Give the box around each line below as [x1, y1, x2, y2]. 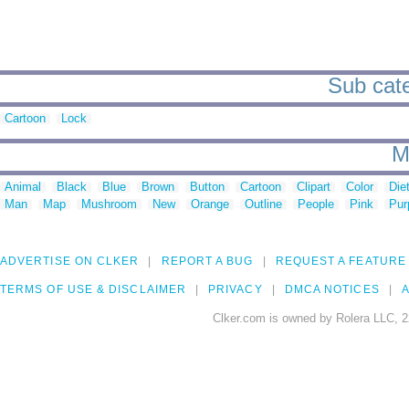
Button [190, 180, 225, 194]
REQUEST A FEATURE [275, 255, 406, 268]
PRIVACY [208, 283, 263, 297]
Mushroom [81, 197, 137, 212]
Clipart [297, 180, 330, 194]
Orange [191, 197, 229, 212]
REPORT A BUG [161, 255, 254, 268]
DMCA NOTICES [284, 283, 380, 297]
